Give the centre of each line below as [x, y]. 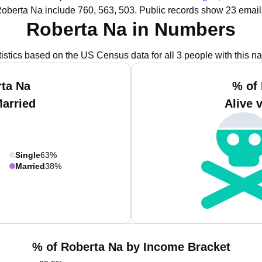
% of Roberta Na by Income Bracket [131, 247]
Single [28, 155]
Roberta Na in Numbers [131, 29]
